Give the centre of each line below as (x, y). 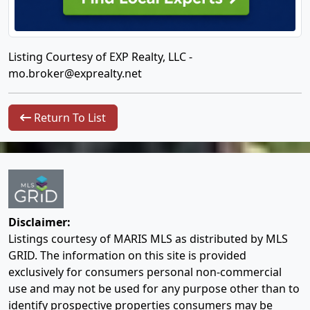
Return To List (69, 118)
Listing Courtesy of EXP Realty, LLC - (100, 57)
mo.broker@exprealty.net (75, 73)
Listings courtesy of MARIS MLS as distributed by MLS (148, 239)
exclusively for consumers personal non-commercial (145, 272)
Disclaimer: (39, 222)
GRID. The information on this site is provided (127, 256)
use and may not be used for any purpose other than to (154, 289)
